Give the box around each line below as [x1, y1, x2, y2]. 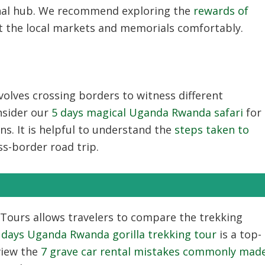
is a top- [216, 227, 261, 241]
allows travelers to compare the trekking [30, 210, 243, 224]
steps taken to [174, 122, 249, 137]
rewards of [193, 4, 248, 18]
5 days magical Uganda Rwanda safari [51, 105, 243, 119]
